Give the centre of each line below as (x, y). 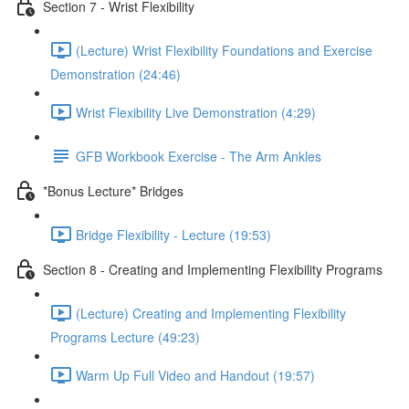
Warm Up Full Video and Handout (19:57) (195, 375)
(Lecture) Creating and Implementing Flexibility (211, 313)
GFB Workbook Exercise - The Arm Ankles (199, 156)
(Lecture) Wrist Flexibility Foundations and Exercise (224, 50)
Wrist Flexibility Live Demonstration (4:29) (196, 112)
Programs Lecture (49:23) (125, 337)
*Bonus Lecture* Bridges (113, 190)
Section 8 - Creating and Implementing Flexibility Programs (213, 269)
